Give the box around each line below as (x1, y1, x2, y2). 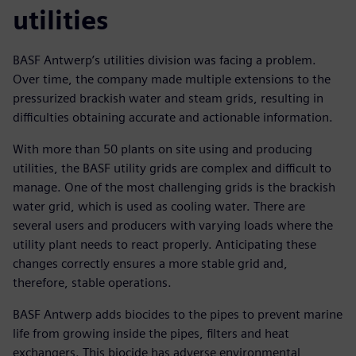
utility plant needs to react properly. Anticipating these (13, 237, 316, 253)
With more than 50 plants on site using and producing (13, 141, 312, 157)
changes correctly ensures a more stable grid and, (13, 256, 288, 272)
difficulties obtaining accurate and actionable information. (13, 110, 333, 126)
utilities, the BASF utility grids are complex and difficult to (13, 161, 331, 176)
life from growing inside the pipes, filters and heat (13, 326, 289, 342)
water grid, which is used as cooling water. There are (13, 199, 305, 215)
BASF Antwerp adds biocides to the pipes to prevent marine (13, 307, 342, 323)
